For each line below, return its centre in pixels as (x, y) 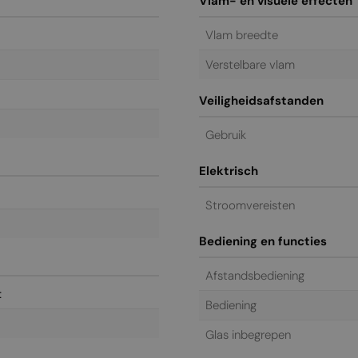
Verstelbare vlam (250, 64)
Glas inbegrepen (248, 334)
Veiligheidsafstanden (261, 100)
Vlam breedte (242, 35)
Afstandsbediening (255, 275)
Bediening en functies (263, 241)
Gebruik (226, 135)
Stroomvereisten (250, 205)
